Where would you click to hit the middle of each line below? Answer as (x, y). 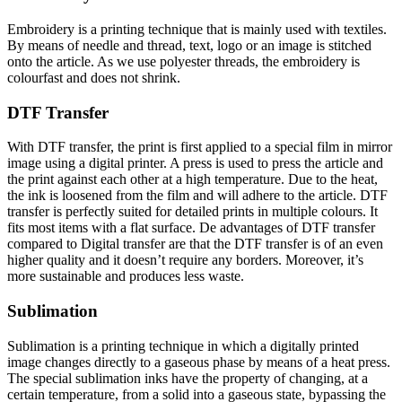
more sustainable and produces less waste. (126, 276)
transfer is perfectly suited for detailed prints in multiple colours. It (192, 212)
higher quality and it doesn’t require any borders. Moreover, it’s (185, 260)
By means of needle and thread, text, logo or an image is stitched (189, 45)
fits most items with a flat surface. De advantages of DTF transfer (191, 228)
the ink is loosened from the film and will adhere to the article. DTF (197, 196)
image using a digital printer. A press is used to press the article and (195, 163)
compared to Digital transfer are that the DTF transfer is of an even (195, 244)
